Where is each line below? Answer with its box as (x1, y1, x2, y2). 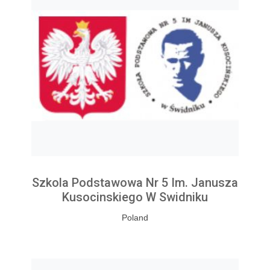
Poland (122, 213, 148, 223)
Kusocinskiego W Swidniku (62, 190, 208, 205)
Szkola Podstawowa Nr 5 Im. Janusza (32, 175, 238, 190)
